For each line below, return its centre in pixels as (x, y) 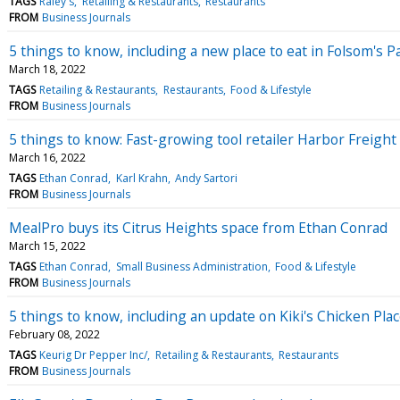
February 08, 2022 (54, 334)
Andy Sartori (206, 178)
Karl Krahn (142, 178)
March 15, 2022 (47, 246)
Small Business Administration (192, 266)
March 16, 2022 (47, 157)
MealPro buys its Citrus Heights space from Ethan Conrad (198, 227)
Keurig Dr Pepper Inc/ (94, 354)
